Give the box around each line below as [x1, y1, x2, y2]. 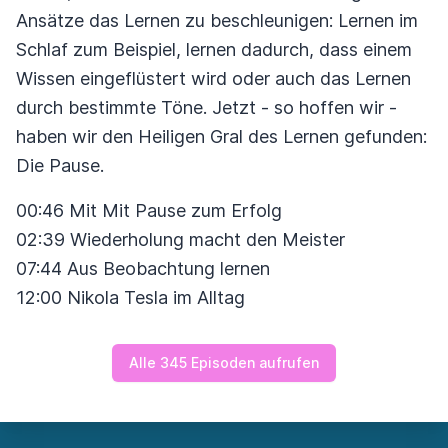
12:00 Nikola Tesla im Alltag [16, 287, 245, 308]
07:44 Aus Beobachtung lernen [16, 258, 270, 279]
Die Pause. [16, 155, 104, 176]
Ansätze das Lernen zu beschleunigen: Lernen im [16, 10, 418, 31]
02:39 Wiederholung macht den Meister [16, 229, 345, 250]
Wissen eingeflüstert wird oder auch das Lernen [16, 68, 411, 89]
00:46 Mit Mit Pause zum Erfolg [16, 200, 282, 221]
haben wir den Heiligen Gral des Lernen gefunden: [16, 126, 427, 147]
